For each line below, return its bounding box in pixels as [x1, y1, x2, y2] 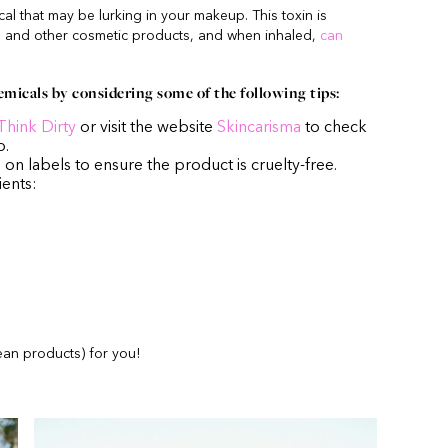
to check [301, 120, 367, 137]
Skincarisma [217, 120, 301, 137]
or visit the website [76, 120, 217, 137]
